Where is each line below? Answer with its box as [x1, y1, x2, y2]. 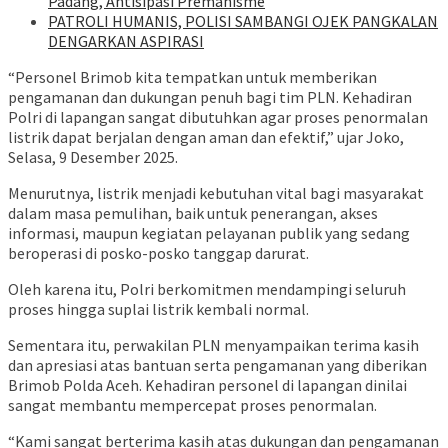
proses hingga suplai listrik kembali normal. [8, 299, 309, 320]
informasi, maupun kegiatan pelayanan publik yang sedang [8, 223, 410, 244]
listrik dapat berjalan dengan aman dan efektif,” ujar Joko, [8, 127, 404, 148]
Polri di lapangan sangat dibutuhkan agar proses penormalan [8, 107, 428, 128]
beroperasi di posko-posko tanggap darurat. [8, 243, 309, 264]
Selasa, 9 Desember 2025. [8, 147, 178, 168]
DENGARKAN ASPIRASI [48, 31, 204, 52]
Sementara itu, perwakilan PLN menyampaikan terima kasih [8, 335, 419, 356]
